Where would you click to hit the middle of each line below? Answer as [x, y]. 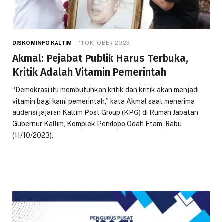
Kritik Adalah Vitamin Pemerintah [89, 72]
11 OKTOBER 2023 [105, 42]
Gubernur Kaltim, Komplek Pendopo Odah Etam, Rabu [97, 124]
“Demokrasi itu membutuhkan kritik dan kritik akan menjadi [106, 89]
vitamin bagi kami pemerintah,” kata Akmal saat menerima [104, 101]
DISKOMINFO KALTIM [42, 42]
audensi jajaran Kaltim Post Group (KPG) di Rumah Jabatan [105, 112]
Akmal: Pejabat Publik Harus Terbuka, [100, 58]
